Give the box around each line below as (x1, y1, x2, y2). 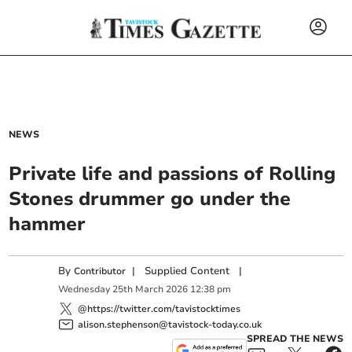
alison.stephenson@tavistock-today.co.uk (78, 317, 262, 331)
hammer (9, 211, 86, 236)
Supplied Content (145, 264, 230, 278)
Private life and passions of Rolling (9, 161, 336, 186)
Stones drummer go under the (9, 186, 291, 211)
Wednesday (58, 283, 111, 296)
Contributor (74, 265, 126, 277)
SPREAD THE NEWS (246, 332, 343, 345)
